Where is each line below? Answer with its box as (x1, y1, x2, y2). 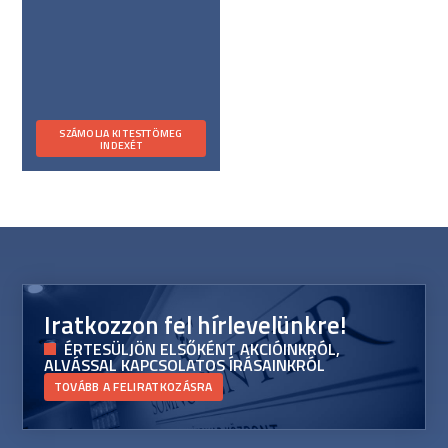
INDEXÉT (100, 136, 142, 153)
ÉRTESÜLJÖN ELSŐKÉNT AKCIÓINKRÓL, (63, 336, 340, 361)
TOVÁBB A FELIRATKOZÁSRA (53, 376, 213, 396)
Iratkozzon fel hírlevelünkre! (43, 305, 347, 344)
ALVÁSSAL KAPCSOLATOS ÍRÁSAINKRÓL (43, 352, 325, 377)
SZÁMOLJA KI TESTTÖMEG (59, 124, 183, 141)
